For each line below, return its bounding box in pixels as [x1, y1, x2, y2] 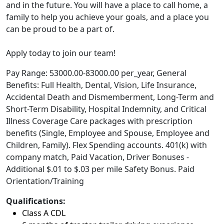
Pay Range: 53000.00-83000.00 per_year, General [6, 67, 186, 78]
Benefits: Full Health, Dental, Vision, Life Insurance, [6, 79, 196, 90]
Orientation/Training [6, 175, 84, 186]
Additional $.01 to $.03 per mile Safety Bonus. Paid [6, 163, 194, 174]
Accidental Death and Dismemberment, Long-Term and [6, 91, 214, 102]
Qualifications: [6, 195, 65, 206]
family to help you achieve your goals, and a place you [6, 11, 209, 22]
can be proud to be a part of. [6, 23, 114, 34]
